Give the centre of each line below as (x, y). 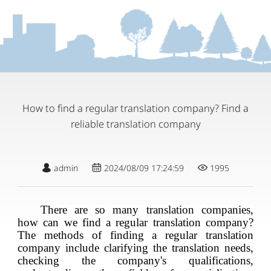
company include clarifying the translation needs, (135, 247)
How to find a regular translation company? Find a (135, 109)
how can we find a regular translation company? (135, 222)
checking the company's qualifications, (135, 260)
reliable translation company (135, 124)
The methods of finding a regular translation (135, 235)
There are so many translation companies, (147, 209)
